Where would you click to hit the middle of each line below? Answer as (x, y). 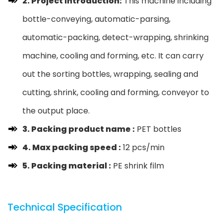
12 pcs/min (143, 148)
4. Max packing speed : (72, 148)
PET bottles (158, 129)
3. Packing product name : (79, 129)
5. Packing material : (67, 166)
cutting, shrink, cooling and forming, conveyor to (116, 93)
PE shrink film (138, 166)
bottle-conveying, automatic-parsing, (96, 19)
